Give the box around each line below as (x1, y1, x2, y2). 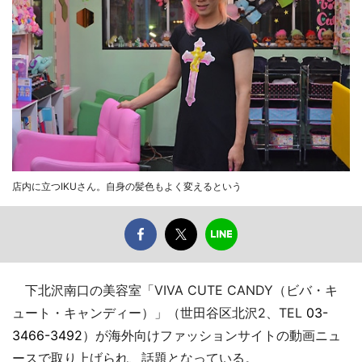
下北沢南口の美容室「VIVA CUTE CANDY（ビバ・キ (12, 281, 338, 298)
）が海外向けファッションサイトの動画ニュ (82, 326, 341, 343)
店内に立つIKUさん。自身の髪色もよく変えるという (12, 179, 242, 192)
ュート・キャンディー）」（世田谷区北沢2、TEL (12, 304, 306, 321)
